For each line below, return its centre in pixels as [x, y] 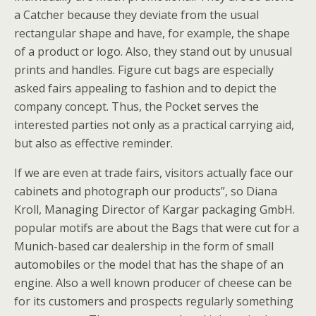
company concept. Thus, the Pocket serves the [136, 107]
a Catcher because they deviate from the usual [136, 15]
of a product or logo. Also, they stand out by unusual [153, 51]
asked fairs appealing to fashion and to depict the [145, 88]
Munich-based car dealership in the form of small [144, 246]
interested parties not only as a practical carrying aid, [154, 125]
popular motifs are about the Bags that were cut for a [157, 228]
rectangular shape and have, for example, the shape [152, 33]
